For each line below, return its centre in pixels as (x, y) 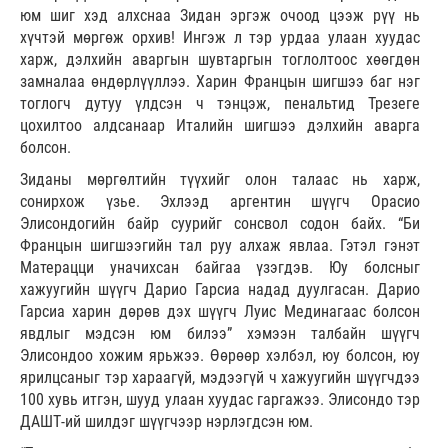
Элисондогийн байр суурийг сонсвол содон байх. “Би (220, 223)
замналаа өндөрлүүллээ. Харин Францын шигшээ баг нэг (220, 81)
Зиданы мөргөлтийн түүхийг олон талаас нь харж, (220, 179)
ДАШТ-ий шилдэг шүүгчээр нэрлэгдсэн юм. (166, 421)
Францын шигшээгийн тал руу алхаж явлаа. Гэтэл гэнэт (220, 245)
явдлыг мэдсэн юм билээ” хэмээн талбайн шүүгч (220, 333)
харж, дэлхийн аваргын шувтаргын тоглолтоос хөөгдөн (220, 59)
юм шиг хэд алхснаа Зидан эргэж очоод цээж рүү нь (220, 15)
